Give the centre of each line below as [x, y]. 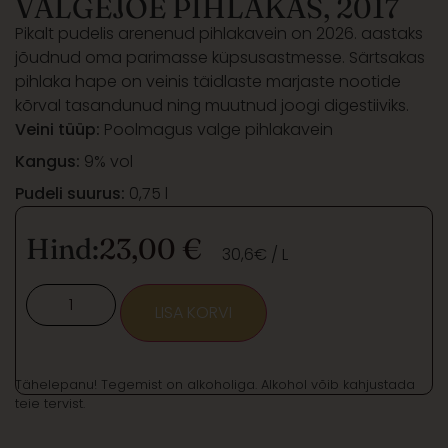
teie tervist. [50, 403]
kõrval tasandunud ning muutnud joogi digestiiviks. [212, 105]
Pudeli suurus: [72, 193]
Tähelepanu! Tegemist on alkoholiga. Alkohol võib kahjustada [215, 384]
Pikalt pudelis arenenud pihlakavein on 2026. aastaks [219, 33]
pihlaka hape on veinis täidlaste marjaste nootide [208, 81]
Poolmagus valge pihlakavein [218, 129]
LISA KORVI [193, 312]
